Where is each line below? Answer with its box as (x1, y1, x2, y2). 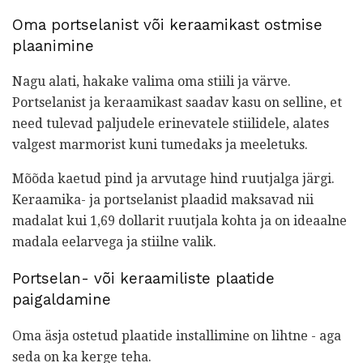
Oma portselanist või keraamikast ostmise (12, 15, 322, 34)
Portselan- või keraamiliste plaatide (12, 270, 275, 288)
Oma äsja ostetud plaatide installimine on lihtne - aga (12, 327, 341, 344)
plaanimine (12, 36, 94, 55)
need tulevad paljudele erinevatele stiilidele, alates (12, 116, 329, 132)
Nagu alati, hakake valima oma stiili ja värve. (12, 74, 291, 90)
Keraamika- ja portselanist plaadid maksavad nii (12, 192, 314, 208)
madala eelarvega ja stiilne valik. (12, 234, 216, 250)
